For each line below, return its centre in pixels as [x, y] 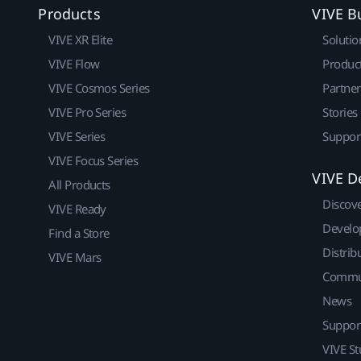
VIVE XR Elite [81, 40]
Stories [340, 112]
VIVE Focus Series [93, 161]
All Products [79, 185]
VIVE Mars [75, 257]
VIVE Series [77, 137]
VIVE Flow [74, 64]
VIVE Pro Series [87, 112]
